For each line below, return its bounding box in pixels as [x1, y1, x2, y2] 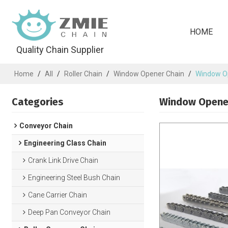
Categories [12, 96, 64, 108]
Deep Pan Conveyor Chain [28, 208, 111, 216]
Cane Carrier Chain [28, 191, 88, 199]
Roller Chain [64, 70, 103, 78]
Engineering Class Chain [23, 139, 106, 147]
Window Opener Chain [113, 70, 185, 78]
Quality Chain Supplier [16, 44, 104, 55]
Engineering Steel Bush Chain [28, 174, 121, 182]
